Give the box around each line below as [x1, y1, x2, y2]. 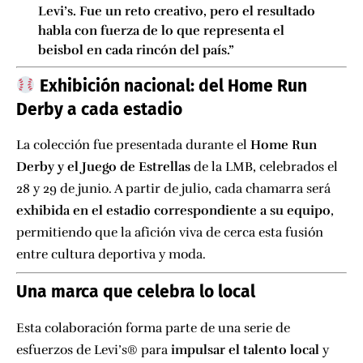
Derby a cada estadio [16, 99, 182, 121]
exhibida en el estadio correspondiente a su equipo [16, 203, 331, 220]
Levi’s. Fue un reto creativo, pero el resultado [38, 3, 315, 20]
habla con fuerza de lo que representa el [38, 23, 284, 40]
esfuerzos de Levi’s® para [16, 341, 171, 358]
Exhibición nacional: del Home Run [35, 75, 307, 97]
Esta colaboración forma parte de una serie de [16, 319, 290, 336]
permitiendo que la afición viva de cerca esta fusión [16, 224, 323, 241]
